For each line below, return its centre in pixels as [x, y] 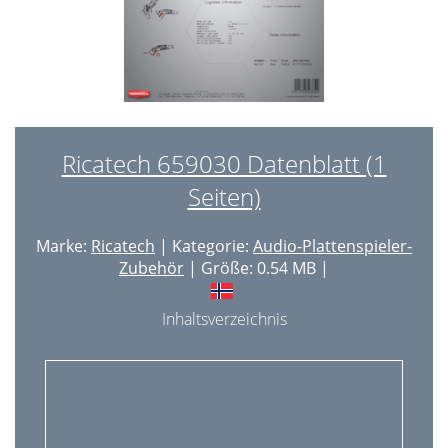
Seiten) [224, 196]
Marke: [63, 246]
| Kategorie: [204, 246]
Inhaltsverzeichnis [224, 319]
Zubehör [151, 268]
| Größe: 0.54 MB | [256, 268]
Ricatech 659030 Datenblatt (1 [224, 163]
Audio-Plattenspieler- [332, 246]
